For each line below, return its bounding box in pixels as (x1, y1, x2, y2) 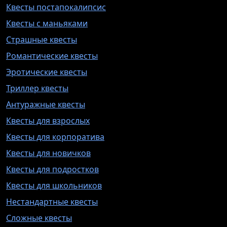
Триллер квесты (6, 82, 68, 94)
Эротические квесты (6, 66, 87, 78)
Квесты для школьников (6, 179, 102, 191)
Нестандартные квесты (6, 196, 98, 207)
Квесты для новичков (6, 147, 91, 159)
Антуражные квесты (6, 98, 85, 110)
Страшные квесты (6, 33, 77, 45)
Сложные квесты (6, 212, 72, 223)
